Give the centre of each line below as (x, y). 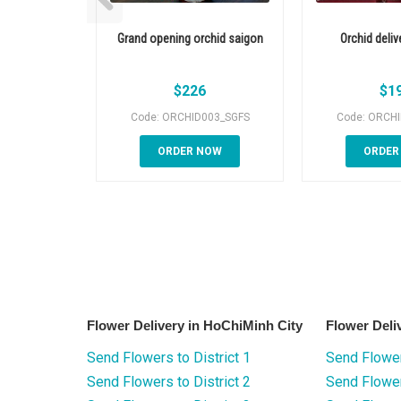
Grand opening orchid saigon (190, 39)
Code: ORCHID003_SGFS (190, 118)
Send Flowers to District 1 (169, 358)
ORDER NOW (190, 152)
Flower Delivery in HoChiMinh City (195, 326)
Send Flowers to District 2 (169, 382)
